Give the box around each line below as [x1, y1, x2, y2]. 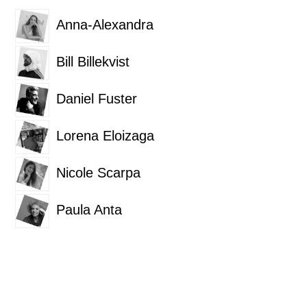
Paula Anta [56, 202, 123, 218]
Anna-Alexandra [56, 17, 154, 33]
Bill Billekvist [56, 54, 130, 70]
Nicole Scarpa [56, 165, 141, 181]
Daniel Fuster [56, 91, 138, 107]
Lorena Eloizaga [56, 128, 155, 144]
